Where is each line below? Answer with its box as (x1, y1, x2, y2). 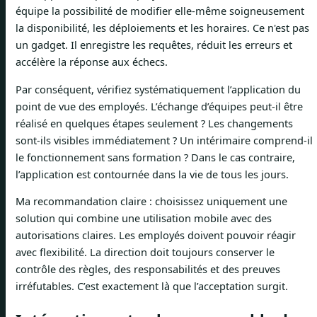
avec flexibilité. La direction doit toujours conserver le (16, 245, 275, 260)
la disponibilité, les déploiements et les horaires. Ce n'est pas (16, 21, 309, 35)
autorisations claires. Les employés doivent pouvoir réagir (16, 228, 296, 243)
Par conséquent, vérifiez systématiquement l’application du (16, 81, 301, 96)
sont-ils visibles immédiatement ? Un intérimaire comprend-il (16, 132, 313, 147)
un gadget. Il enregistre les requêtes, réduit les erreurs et (16, 38, 292, 52)
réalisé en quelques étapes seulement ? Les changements (16, 115, 293, 130)
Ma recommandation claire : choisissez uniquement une (16, 194, 287, 209)
